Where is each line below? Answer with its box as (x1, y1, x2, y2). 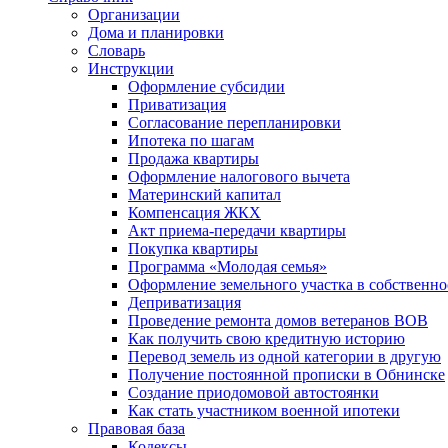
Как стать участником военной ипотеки (128, 401, 400, 419)
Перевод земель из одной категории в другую (128, 347, 441, 365)
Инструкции (88, 59, 174, 77)
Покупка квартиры (128, 239, 258, 257)
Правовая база (88, 419, 185, 437)
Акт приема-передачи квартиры (128, 221, 346, 239)
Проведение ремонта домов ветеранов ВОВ (128, 311, 428, 329)
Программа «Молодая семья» (128, 257, 327, 275)
